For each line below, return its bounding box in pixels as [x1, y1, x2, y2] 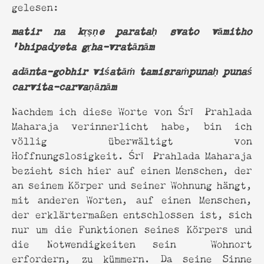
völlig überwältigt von [12, 131, 252, 148]
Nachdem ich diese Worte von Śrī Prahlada [12, 102, 252, 118]
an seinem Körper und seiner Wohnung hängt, [12, 176, 252, 192]
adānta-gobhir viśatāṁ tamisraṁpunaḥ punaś [12, 62, 252, 78]
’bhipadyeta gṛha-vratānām [12, 38, 154, 54]
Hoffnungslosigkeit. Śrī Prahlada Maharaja [12, 146, 252, 163]
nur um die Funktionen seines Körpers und [12, 220, 252, 236]
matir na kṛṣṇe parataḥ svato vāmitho [12, 22, 252, 38]
